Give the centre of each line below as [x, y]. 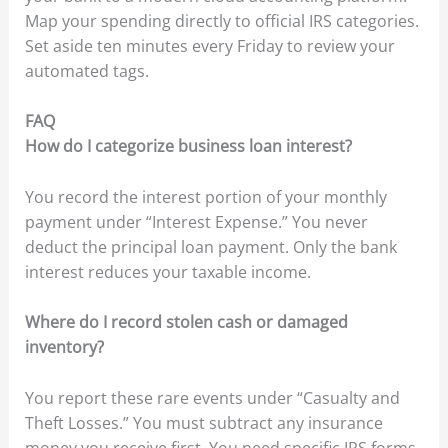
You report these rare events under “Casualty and [212, 398]
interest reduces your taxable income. [167, 271]
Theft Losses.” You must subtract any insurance [203, 423]
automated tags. [86, 70]
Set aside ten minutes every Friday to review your [209, 45]
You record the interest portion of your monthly [205, 196]
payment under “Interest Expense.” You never [196, 221]
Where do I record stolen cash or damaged [186, 322]
